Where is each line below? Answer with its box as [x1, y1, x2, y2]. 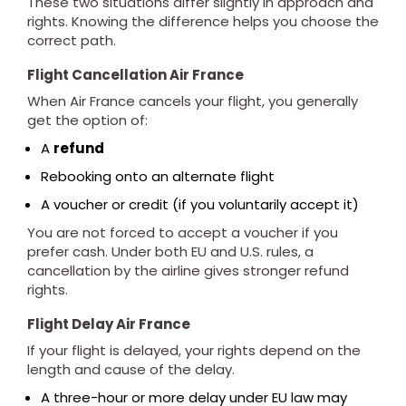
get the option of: [27, 111, 148, 130]
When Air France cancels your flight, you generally [27, 92, 358, 111]
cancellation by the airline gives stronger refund [27, 261, 349, 280]
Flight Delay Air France [27, 314, 190, 333]
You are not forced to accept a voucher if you [27, 223, 338, 242]
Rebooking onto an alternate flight [41, 167, 275, 186]
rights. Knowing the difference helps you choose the [27, 12, 379, 31]
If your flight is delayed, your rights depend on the [27, 341, 361, 360]
